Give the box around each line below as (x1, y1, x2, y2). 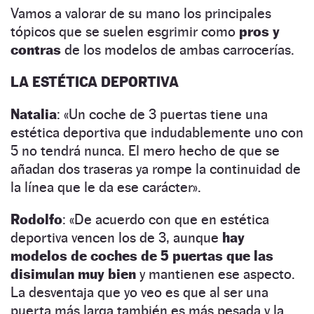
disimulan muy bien (11, 265, 136, 282)
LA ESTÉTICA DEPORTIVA (11, 73, 179, 90)
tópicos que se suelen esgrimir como (11, 22, 239, 40)
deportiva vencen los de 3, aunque (11, 228, 222, 246)
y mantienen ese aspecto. (136, 265, 295, 282)
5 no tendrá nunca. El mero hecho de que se (11, 142, 280, 159)
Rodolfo (11, 210, 62, 228)
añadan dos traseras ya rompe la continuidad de (11, 160, 301, 177)
